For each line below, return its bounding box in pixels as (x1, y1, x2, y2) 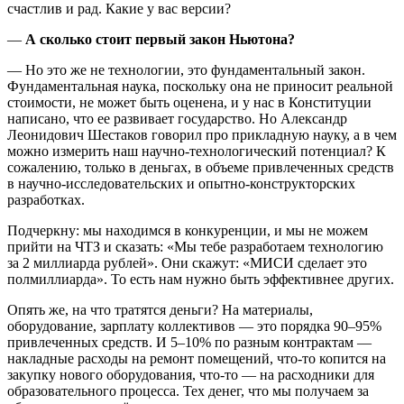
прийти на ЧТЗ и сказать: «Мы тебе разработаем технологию (7, 238, 383, 254)
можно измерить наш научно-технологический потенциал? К (7, 142, 386, 159)
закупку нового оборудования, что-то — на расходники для (7, 366, 374, 382)
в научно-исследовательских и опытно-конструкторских (7, 175, 355, 191)
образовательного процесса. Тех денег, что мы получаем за (7, 382, 369, 399)
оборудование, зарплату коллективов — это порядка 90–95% (7, 317, 381, 334)
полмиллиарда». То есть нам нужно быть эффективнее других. (7, 271, 394, 287)
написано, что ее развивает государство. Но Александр (7, 110, 347, 126)
